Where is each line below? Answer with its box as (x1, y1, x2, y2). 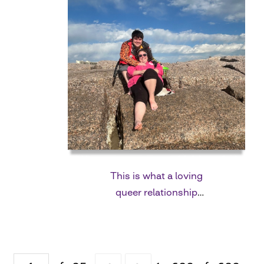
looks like (135, 202, 178, 214)
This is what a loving (110, 169, 203, 181)
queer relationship (115, 186, 197, 198)
